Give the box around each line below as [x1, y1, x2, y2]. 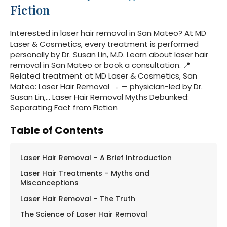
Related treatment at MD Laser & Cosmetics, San [10, 70, 197, 81]
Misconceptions [20, 177, 79, 188]
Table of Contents [10, 123, 103, 137]
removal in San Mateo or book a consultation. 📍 [10, 59, 191, 70]
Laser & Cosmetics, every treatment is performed [10, 38, 199, 49]
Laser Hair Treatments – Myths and [20, 168, 149, 178]
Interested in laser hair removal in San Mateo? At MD [10, 27, 206, 39]
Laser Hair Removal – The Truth [20, 193, 135, 204]
